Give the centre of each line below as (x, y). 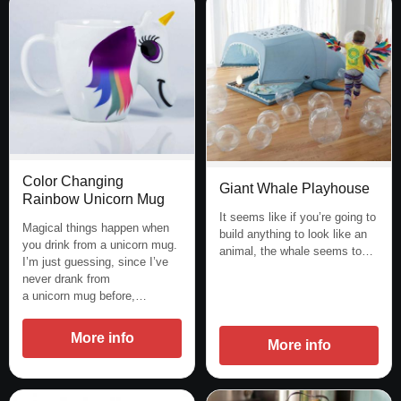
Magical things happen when (96, 228)
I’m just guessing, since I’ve (95, 262)
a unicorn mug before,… (85, 296)
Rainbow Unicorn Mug (94, 200)
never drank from (66, 279)
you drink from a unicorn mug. (100, 245)
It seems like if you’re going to (298, 218)
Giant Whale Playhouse (294, 189)
